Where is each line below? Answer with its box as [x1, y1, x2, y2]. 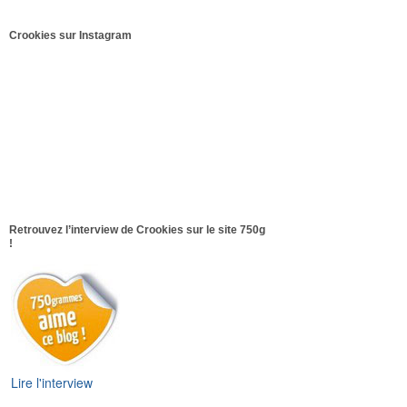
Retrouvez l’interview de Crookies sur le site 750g [8, 223, 265, 236]
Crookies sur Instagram [8, 29, 132, 43]
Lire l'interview [10, 372, 93, 392]
